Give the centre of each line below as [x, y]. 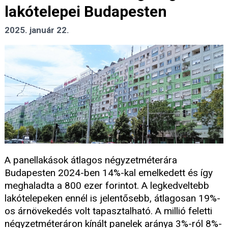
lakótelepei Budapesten [86, 12]
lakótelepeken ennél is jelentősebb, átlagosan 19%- [112, 198]
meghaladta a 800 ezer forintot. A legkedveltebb [107, 186]
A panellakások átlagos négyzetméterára [91, 160]
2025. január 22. [37, 30]
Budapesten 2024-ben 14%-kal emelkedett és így [109, 173]
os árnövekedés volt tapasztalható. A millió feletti [108, 211]
